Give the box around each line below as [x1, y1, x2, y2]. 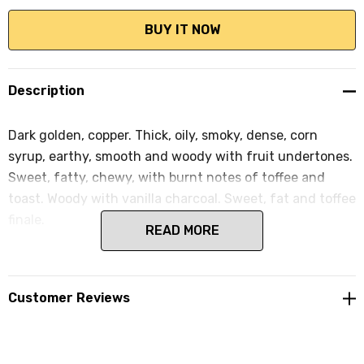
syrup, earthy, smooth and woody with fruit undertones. [8, 149, 353, 164]
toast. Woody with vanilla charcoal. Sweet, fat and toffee [8, 191, 356, 206]
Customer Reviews [8, 290, 130, 305]
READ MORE [145, 223, 219, 238]
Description [8, 83, 84, 98]
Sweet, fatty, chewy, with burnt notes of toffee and [8, 170, 325, 185]
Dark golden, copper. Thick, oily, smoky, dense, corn [8, 128, 318, 143]
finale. [8, 212, 45, 227]
